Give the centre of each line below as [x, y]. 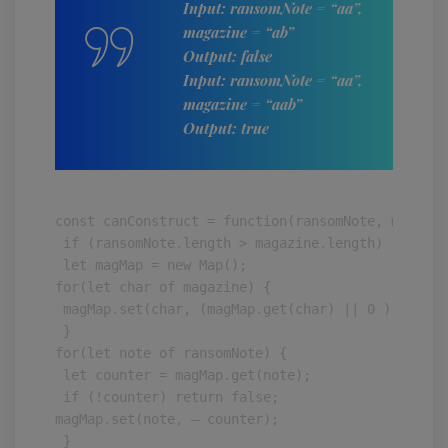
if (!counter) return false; [167, 397]
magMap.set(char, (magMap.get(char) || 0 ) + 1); [247, 309]
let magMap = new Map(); [151, 265]
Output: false [227, 56]
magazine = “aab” [242, 104]
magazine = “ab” [238, 32]
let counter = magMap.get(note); [183, 375]
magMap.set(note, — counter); [167, 419]
